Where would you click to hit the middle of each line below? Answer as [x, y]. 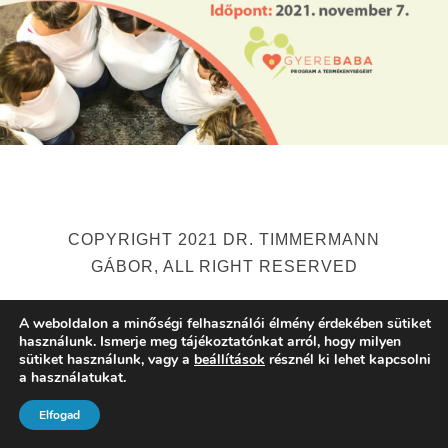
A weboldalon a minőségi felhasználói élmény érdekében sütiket [225, 323]
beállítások [229, 359]
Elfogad [59, 415]
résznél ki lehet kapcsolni [348, 359]
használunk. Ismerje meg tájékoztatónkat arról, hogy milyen [210, 341]
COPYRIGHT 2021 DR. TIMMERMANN [224, 239]
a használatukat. [72, 377]
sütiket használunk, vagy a [106, 359]
